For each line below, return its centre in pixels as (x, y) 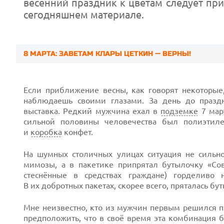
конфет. (77, 132)
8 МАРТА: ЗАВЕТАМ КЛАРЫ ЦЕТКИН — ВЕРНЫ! (107, 54)
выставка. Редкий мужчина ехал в (92, 111)
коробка (46, 132)
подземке (179, 111)
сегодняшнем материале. (84, 15)
